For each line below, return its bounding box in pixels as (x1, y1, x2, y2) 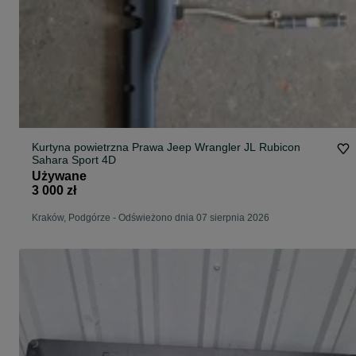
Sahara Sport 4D (102, 153, 116, 167)
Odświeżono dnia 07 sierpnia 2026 (118, 212, 269, 224)
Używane (32, 169, 87, 184)
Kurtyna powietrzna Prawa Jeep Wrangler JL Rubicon (32, 141, 167, 154)
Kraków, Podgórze (32, 212, 110, 224)
